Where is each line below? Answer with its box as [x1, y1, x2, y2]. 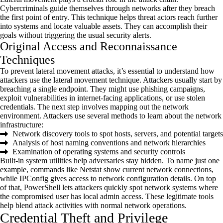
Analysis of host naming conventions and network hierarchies [12, 138, 206, 147]
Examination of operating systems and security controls [12, 147, 185, 156]
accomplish [156, 22, 191, 31]
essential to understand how [126, 67, 215, 76]
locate [54, 22, 72, 31]
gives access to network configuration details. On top [48, 174, 216, 183]
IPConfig [19, 174, 48, 183]
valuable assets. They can [72, 22, 156, 31]
